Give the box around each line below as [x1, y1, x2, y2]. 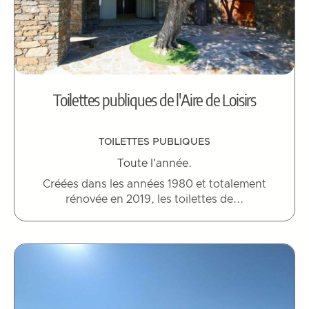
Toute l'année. [117, 158, 192, 170]
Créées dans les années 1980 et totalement [43, 179, 266, 190]
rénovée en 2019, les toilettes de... [66, 194, 243, 206]
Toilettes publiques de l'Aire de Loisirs [53, 89, 256, 110]
